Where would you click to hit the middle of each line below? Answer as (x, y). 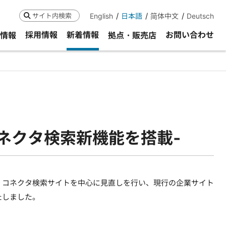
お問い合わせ (190, 35)
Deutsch (200, 16)
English (101, 16)
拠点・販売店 (132, 35)
